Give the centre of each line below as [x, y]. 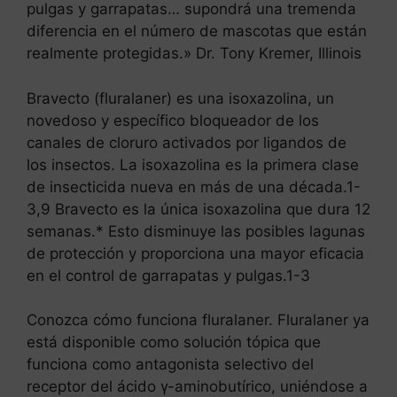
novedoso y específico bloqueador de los [173, 120]
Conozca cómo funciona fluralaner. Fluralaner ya [198, 320]
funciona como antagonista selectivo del [170, 365]
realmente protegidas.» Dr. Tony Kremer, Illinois [194, 54]
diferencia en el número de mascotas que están [197, 31]
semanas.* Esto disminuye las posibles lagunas [196, 231]
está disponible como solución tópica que [174, 343]
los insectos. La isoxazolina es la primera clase [193, 164]
